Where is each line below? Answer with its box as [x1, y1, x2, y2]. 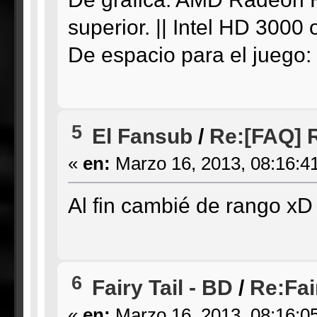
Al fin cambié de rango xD [67, 193, 313, 218]
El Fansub [91, 124, 192, 149]
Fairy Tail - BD [91, 275, 233, 299]
